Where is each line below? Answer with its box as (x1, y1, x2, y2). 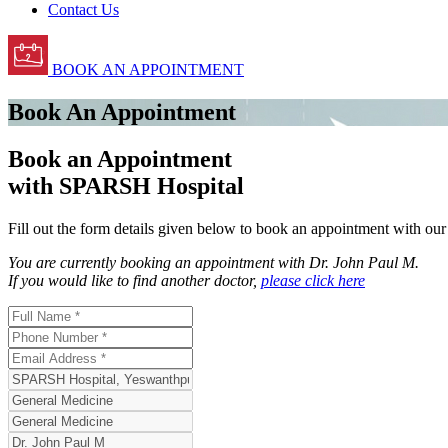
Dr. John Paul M (309, 253, 415, 271)
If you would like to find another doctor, (8, 271, 261, 289)
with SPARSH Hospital (8, 172, 244, 199)
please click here (261, 271, 365, 289)
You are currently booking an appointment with (8, 253, 309, 271)
